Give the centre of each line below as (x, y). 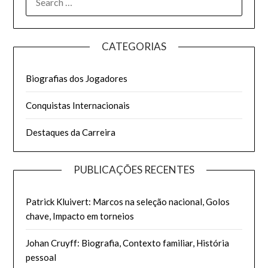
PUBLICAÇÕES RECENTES (134, 170)
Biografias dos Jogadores (77, 79)
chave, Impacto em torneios (80, 216)
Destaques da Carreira (71, 133)
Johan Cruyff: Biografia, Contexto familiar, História (128, 243)
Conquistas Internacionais (78, 106)
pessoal (41, 258)
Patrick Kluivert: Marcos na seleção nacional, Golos (128, 202)
